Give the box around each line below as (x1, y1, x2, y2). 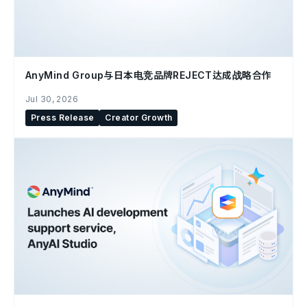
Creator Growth (105, 112, 173, 123)
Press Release (31, 112, 95, 123)
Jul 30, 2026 (25, 94, 79, 104)
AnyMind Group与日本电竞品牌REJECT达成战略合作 (25, 69, 272, 81)
